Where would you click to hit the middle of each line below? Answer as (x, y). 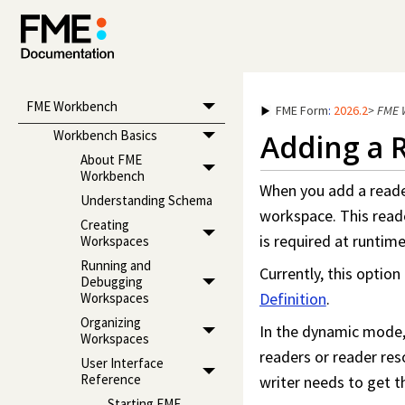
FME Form (301, 111)
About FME (111, 160)
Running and (115, 266)
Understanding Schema (146, 201)
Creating (104, 225)
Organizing (110, 323)
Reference (110, 380)
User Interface (122, 363)
